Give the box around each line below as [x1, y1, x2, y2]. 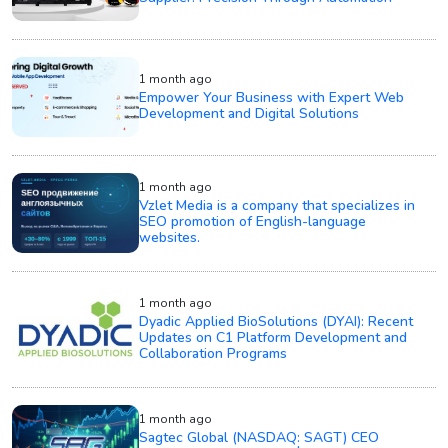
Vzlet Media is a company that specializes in [139, 195, 416, 215]
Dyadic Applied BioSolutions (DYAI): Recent [139, 311, 414, 331]
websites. [139, 227, 201, 247]
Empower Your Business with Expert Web [139, 87, 405, 107]
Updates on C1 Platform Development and [139, 327, 408, 347]
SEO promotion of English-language [139, 211, 367, 231]
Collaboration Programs [139, 343, 288, 363]
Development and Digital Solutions [139, 103, 360, 123]
